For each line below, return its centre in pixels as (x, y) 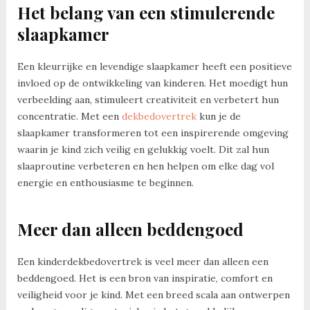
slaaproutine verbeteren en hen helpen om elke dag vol (145, 166)
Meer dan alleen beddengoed (130, 229)
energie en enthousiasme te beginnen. (105, 182)
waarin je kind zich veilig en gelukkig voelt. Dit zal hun (143, 149)
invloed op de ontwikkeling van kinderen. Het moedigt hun (152, 83)
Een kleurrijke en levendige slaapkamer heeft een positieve (154, 66)
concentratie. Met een (69, 116)
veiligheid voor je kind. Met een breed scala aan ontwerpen (153, 295)
